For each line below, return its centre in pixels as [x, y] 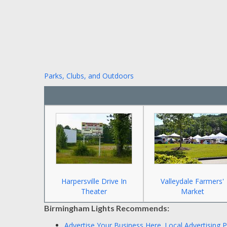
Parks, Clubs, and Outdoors [89, 76]
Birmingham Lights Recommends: [107, 208]
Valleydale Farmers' [193, 181]
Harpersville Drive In [94, 181]
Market [192, 191]
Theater [94, 191]
